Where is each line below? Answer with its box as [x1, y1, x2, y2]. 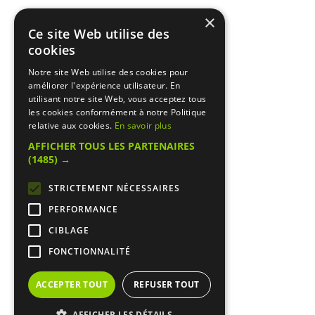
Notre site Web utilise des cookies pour [28, 66, 188, 78]
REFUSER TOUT [134, 278, 200, 290]
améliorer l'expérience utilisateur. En [28, 79, 181, 91]
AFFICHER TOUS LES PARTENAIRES [28, 139, 195, 153]
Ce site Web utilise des [28, 25, 170, 42]
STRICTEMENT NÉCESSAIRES [49, 182, 180, 194]
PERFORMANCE [49, 203, 118, 215]
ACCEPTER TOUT [35, 278, 108, 290]
